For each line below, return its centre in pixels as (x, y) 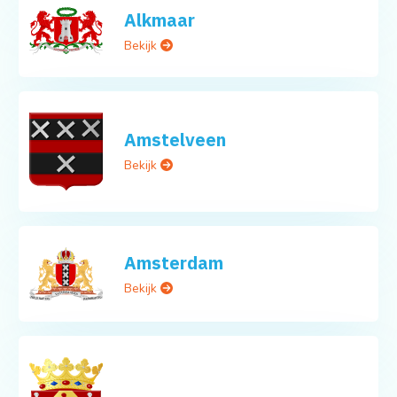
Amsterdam (174, 262)
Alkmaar (160, 19)
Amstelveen (175, 140)
